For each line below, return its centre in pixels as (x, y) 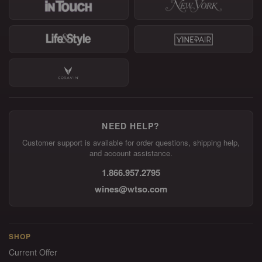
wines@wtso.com (131, 189)
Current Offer (33, 252)
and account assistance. (131, 153)
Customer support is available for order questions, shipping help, (131, 142)
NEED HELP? (131, 126)
